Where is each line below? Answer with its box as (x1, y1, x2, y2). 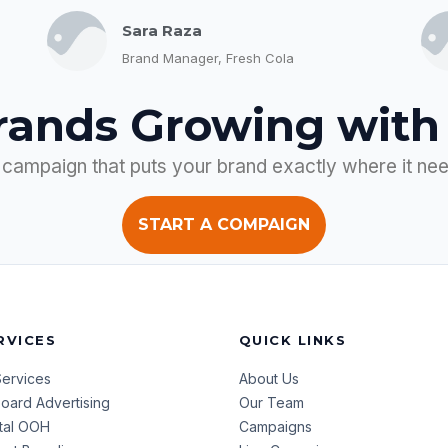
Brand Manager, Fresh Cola (122, 49, 295, 66)
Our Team (238, 394, 304, 412)
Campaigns (238, 418, 312, 436)
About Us (238, 370, 299, 388)
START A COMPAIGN (138, 215, 310, 235)
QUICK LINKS (238, 332, 347, 349)
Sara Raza (122, 20, 203, 40)
